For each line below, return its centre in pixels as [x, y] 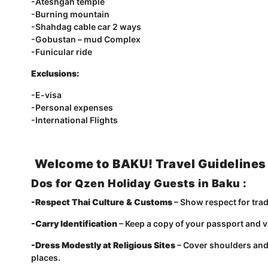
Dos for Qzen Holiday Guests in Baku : [139, 183]
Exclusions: [55, 73]
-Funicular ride [62, 52]
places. [46, 258]
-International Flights [74, 120]
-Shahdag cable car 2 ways [86, 27]
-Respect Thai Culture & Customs [102, 202]
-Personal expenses [73, 107]
